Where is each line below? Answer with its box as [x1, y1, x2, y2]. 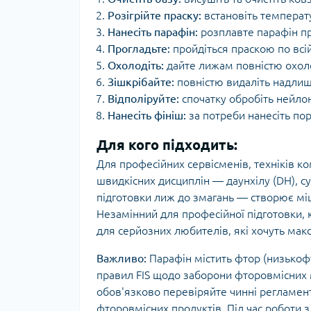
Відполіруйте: [108, 92, 179, 105]
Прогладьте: [108, 42, 170, 55]
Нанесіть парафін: [108, 26, 198, 38]
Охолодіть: [108, 59, 164, 72]
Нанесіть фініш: [108, 109, 186, 121]
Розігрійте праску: [108, 9, 201, 22]
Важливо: [96, 252, 146, 264]
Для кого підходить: [96, 137, 237, 153]
